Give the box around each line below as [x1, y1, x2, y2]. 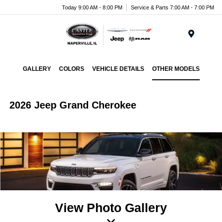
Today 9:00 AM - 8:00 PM [62, 4, 122, 10]
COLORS [58, 65, 84, 72]
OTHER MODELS [152, 65, 200, 72]
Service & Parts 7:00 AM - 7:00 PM [131, 4, 214, 10]
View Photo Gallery [55, 200, 167, 215]
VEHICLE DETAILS [92, 65, 144, 72]
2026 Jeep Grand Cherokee [9, 100, 137, 111]
